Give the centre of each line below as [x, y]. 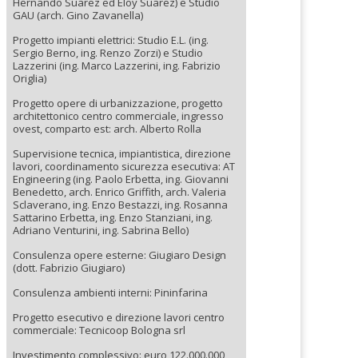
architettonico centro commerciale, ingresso [118, 116]
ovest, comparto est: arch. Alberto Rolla [107, 129]
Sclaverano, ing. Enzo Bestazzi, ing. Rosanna [120, 205]
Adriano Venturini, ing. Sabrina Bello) [101, 230]
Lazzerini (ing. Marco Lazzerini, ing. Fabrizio [117, 66]
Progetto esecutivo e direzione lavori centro [119, 317]
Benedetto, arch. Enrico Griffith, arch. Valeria [119, 192]
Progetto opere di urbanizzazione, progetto [118, 103]
